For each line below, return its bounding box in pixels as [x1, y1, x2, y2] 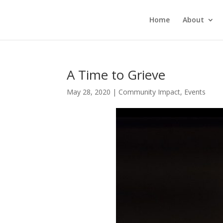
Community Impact [118, 87, 181, 97]
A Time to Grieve [67, 66, 166, 84]
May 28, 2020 [67, 87, 111, 97]
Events [184, 87, 206, 97]
